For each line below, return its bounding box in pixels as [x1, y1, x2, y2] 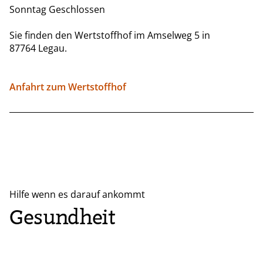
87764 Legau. [9, 41, 67, 55]
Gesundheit [9, 203, 116, 231]
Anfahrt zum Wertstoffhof [9, 80, 126, 93]
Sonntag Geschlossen [9, 2, 105, 16]
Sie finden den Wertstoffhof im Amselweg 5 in [9, 28, 210, 42]
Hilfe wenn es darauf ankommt [9, 187, 145, 201]
